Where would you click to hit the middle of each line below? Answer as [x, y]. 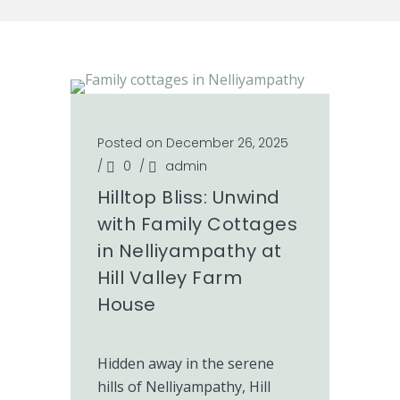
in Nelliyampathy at [190, 251]
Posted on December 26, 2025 [193, 143]
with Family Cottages [197, 224]
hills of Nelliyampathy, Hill [184, 387]
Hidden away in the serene [186, 363]
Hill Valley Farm [170, 278]
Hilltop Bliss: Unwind [189, 197]
